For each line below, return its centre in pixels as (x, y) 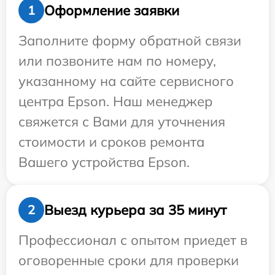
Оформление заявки (112, 10)
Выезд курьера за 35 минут (135, 210)
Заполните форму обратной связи (130, 41)
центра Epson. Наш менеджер (115, 102)
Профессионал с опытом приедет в (133, 240)
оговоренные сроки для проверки (129, 261)
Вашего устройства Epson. (104, 162)
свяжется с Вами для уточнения (122, 122)
